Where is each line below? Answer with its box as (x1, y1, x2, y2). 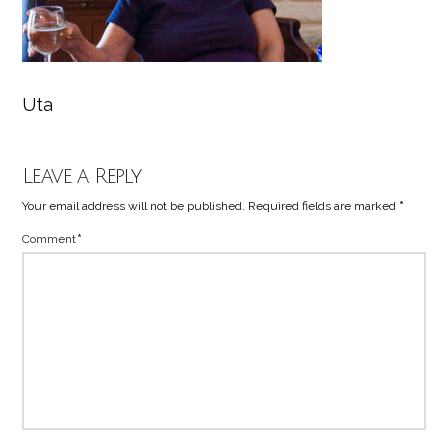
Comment (22, 231, 80, 246)
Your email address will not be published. (22, 198, 246, 213)
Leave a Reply (22, 164, 141, 188)
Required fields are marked (248, 198, 400, 213)
